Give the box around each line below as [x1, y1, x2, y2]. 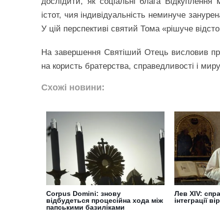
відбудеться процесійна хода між [46, 196, 163, 204]
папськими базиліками [46, 203, 125, 211]
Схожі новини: [41, 82, 105, 92]
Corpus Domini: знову [46, 190, 121, 197]
